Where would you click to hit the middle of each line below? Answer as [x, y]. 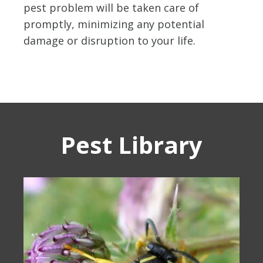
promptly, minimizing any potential [114, 24]
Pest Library [131, 145]
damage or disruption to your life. [109, 41]
